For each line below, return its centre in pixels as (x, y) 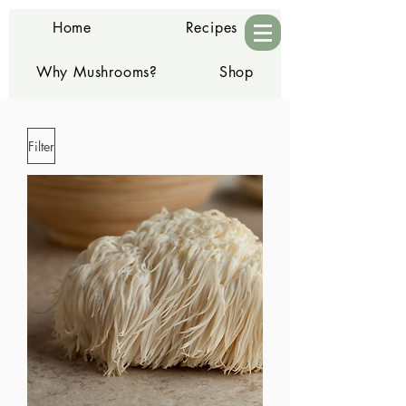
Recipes (212, 28)
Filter (41, 146)
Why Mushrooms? (97, 72)
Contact (145, 116)
